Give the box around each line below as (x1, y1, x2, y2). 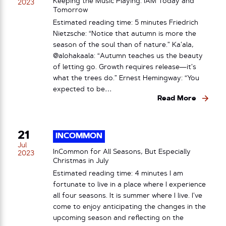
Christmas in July (53, 157, 109, 165)
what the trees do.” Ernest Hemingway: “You (53, 75, 199, 82)
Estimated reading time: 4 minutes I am (53, 170, 183, 177)
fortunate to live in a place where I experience (53, 181, 206, 188)
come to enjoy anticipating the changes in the (53, 203, 206, 210)
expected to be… (53, 86, 112, 93)
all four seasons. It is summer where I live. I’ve (53, 192, 202, 199)
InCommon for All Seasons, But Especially (53, 148, 191, 156)
